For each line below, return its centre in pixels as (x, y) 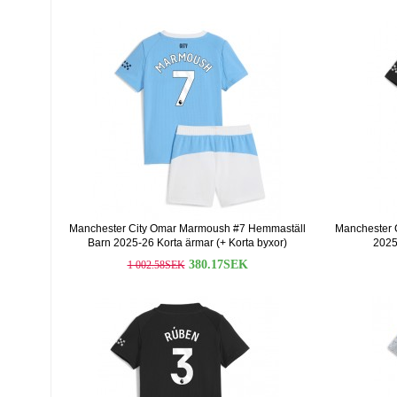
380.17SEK (218, 265)
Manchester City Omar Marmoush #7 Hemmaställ (187, 229)
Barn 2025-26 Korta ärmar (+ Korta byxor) (187, 243)
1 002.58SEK (156, 265)
